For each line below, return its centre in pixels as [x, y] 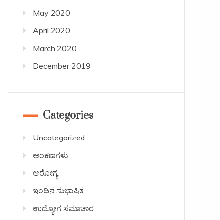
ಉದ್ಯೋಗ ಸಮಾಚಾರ [63, 208]
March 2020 [55, 48]
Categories [68, 115]
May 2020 [51, 13]
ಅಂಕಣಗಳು [50, 155]
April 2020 [51, 30]
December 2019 [62, 66]
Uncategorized [59, 137]
